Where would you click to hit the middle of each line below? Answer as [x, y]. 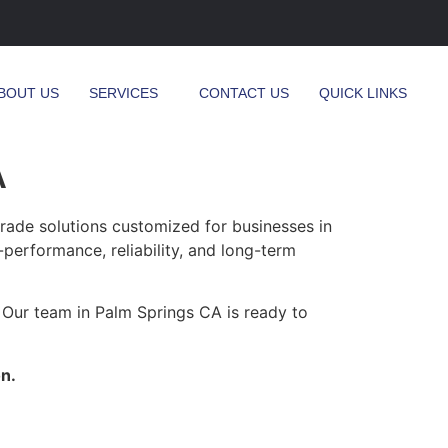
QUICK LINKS [363, 93]
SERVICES [123, 93]
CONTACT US [244, 93]
